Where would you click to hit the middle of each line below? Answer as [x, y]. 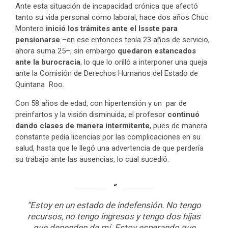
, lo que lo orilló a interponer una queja [144, 62]
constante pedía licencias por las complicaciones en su [108, 137]
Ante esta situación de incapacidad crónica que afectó [107, 6]
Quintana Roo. [40, 85]
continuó [183, 115]
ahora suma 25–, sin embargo [66, 51]
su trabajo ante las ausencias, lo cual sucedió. [92, 160]
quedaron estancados [157, 51]
